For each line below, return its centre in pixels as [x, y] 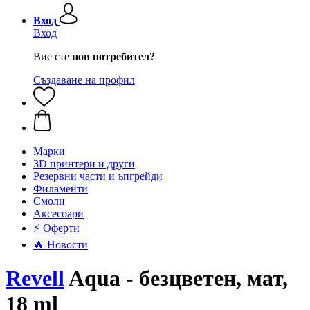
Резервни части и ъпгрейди [98, 176]
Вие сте [53, 56]
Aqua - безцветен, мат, [176, 279]
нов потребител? [113, 56]
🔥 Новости [61, 245]
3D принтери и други [84, 164]
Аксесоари [58, 213]
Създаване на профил [84, 80]
